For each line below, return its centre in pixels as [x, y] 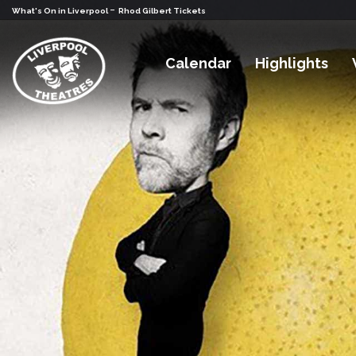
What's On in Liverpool [61, 11]
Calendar [199, 64]
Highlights [292, 64]
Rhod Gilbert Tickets [162, 11]
